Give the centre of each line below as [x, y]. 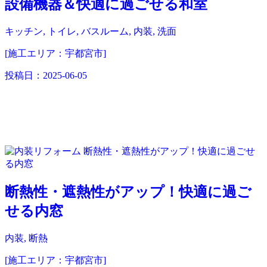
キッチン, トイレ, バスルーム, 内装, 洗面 [91, 31]
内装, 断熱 [26, 238]
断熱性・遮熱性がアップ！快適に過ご [128, 192]
